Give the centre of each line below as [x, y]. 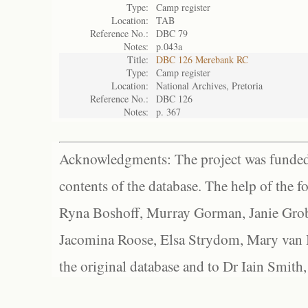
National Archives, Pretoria [209, 86]
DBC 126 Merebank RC [202, 59]
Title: [138, 59]
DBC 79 [172, 33]
